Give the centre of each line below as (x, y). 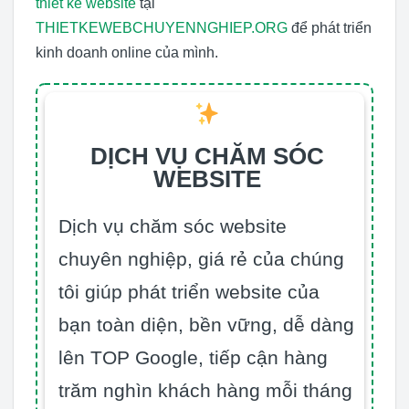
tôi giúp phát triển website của (189, 292)
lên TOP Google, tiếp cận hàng (193, 358)
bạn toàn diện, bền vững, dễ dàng (206, 325)
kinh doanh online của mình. (127, 52)
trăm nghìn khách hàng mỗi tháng (205, 391)
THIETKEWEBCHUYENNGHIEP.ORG (162, 27)
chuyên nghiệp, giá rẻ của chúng (201, 259)
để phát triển (330, 27)
